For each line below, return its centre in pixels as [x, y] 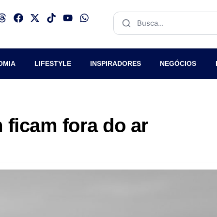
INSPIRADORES [116, 63]
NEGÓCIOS [178, 63]
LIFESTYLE [53, 63]
